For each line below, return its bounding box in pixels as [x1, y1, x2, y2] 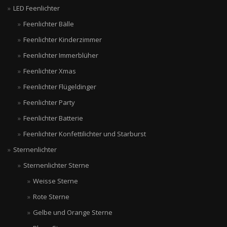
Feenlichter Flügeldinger [23, 82, 96, 91]
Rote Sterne [33, 192, 69, 201]
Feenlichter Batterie [23, 113, 83, 123]
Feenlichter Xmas [23, 66, 76, 75]
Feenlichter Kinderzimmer [23, 35, 102, 44]
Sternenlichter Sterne [23, 161, 89, 170]
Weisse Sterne [33, 176, 78, 185]
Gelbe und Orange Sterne [33, 208, 112, 217]
